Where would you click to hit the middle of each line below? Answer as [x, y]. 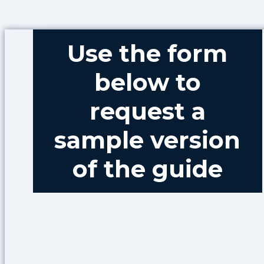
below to [147, 82]
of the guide [147, 169]
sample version [148, 140]
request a [147, 111]
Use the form [148, 53]
